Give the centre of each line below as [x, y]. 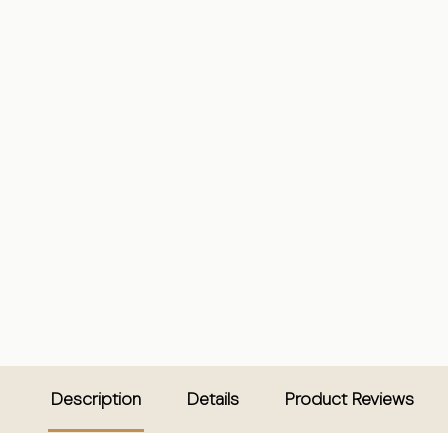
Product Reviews [349, 398]
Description [96, 398]
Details [213, 398]
